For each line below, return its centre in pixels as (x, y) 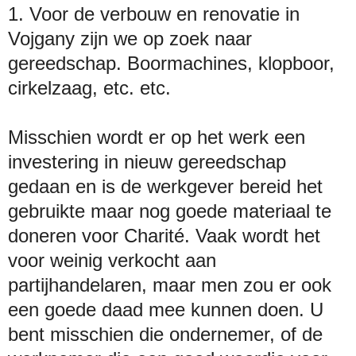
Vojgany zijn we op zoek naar (130, 38)
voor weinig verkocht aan (112, 260)
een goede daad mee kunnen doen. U (166, 309)
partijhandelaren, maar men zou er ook (170, 284)
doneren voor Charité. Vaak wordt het (164, 235)
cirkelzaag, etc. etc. (92, 87)
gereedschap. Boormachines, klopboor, (171, 63)
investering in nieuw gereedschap (147, 161)
